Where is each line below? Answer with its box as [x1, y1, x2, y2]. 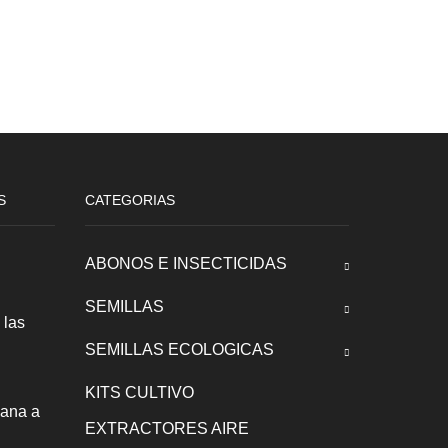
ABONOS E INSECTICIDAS [85, 255, 287, 273]
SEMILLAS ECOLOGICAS [85, 341, 274, 359]
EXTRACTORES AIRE [85, 420, 249, 438]
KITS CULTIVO [85, 384, 194, 402]
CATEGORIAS [85, 192, 175, 209]
